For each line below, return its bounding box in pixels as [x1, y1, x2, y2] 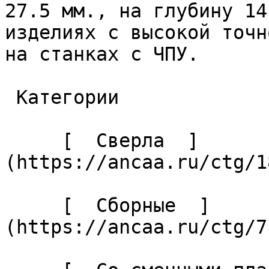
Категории [5, 86, 16, 108]
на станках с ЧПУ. [5, 43, 210, 65]
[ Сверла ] [5, 130, 62, 151]
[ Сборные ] [5, 195, 62, 216]
